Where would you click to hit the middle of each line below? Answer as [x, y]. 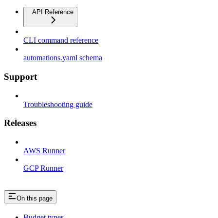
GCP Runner [43, 168]
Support [20, 77]
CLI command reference [61, 40]
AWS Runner [44, 151]
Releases [20, 123]
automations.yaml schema [63, 58]
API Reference [53, 12]
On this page [35, 199]
